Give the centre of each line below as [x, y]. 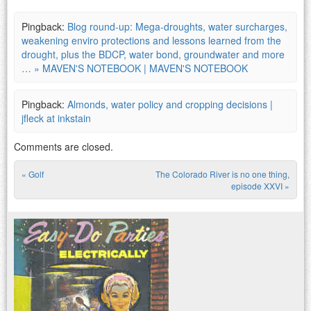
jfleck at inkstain [56, 118]
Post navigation [106, 195]
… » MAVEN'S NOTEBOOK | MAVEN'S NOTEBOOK [135, 68]
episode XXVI [258, 185]
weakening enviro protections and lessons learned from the [151, 40]
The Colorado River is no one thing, [222, 174]
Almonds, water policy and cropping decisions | [170, 104]
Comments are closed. [64, 146]
